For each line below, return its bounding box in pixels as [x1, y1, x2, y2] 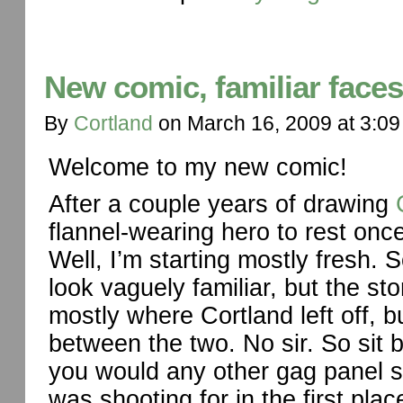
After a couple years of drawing [49, 191, 396, 218]
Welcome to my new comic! [49, 154, 347, 181]
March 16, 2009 [187, 112, 332, 135]
